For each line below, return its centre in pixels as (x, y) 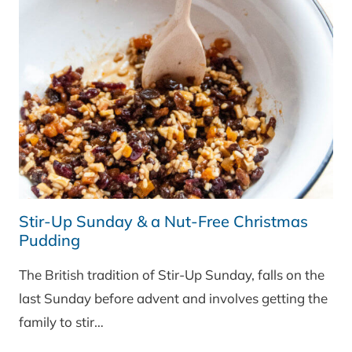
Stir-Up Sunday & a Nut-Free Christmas (163, 222)
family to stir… (61, 322)
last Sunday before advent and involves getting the (173, 299)
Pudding (49, 240)
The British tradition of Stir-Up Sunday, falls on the (172, 275)
